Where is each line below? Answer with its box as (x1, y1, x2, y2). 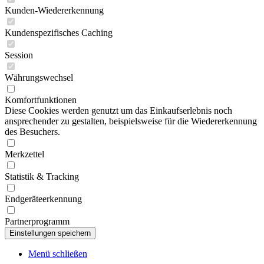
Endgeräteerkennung (5, 194, 82, 204)
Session (5, 50, 33, 60)
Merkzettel (5, 149, 44, 159)
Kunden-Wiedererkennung (5, 5, 104, 15)
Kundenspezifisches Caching (5, 28, 113, 38)
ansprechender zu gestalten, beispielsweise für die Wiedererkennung (5, 116, 257, 126)
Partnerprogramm (5, 216, 70, 226)
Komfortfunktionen (5, 95, 77, 105)
